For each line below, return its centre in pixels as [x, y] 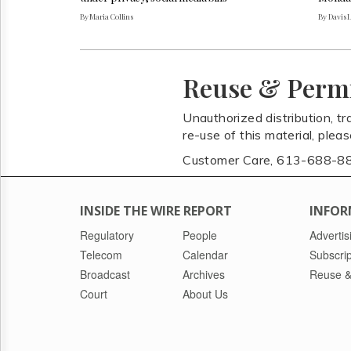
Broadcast [105, 274]
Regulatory [107, 235]
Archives [204, 274]
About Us [206, 293]
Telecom [101, 254]
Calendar [206, 254]
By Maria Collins [107, 16]
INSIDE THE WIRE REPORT [156, 210]
